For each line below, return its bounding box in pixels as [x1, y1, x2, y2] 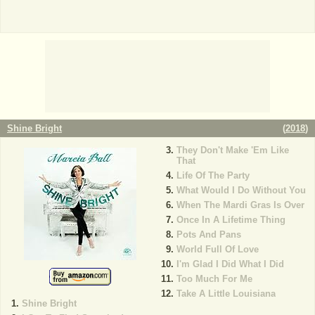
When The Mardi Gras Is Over [176, 200, 304, 210]
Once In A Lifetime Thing [176, 214, 285, 225]
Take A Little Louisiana [176, 288, 276, 299]
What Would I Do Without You [176, 185, 306, 195]
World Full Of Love [176, 244, 259, 255]
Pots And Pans [176, 229, 241, 240]
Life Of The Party [176, 170, 250, 181]
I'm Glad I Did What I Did [176, 259, 284, 269]
